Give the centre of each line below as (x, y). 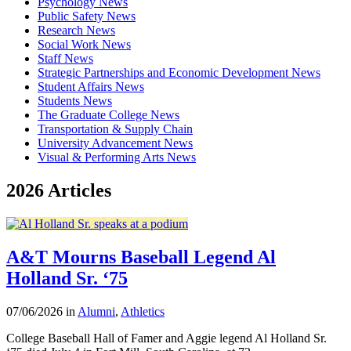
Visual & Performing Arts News (117, 157)
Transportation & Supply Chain (115, 128)
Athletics (143, 311)
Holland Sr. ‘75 (67, 278)
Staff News (65, 58)
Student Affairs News (91, 86)
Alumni (96, 311)
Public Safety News (87, 16)
